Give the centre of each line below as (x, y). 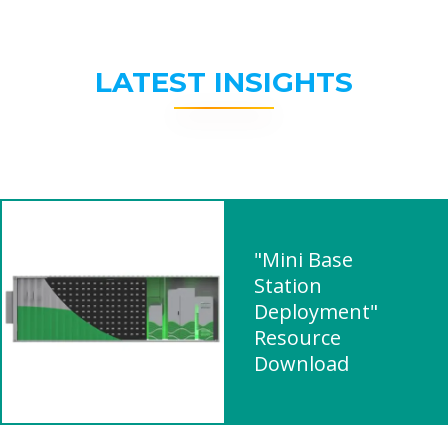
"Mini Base (303, 259)
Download (301, 363)
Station (288, 285)
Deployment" (316, 311)
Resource (297, 337)
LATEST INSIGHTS (224, 82)
